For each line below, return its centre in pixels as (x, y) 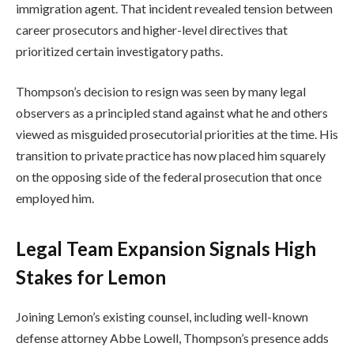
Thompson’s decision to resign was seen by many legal (161, 92)
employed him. (55, 198)
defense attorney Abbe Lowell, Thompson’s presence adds (172, 337)
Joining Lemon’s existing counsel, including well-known (162, 316)
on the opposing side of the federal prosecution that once (169, 177)
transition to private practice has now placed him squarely (171, 156)
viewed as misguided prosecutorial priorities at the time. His (177, 134)
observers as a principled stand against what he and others (172, 113)
